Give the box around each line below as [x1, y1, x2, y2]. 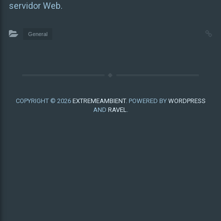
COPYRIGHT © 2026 [15, 97, 73, 105]
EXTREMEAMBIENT [72, 97, 126, 105]
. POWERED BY [125, 97, 168, 105]
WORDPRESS [168, 97, 206, 105]
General [28, 31, 47, 37]
